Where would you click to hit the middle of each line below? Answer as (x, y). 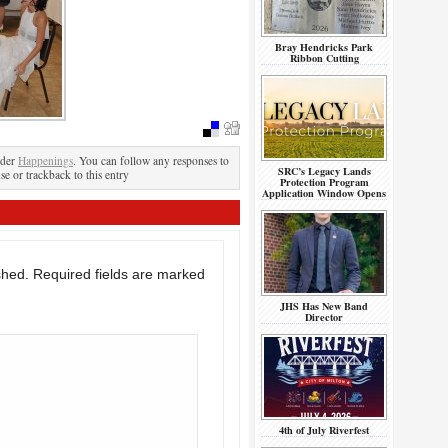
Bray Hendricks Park (324, 47)
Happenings (45, 160)
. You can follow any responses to (151, 160)
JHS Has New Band (324, 306)
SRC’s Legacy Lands (324, 171)
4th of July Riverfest (324, 430)
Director (324, 317)
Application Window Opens (324, 193)
